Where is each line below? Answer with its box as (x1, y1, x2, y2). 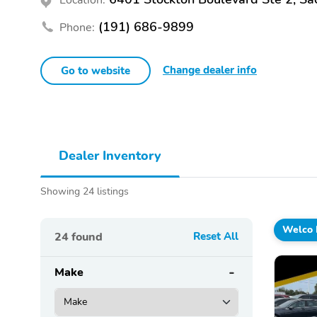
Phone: (59, 19, 95, 35)
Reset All (193, 229, 238, 243)
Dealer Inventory (59, 146, 161, 164)
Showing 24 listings (40, 183, 129, 198)
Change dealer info (163, 62, 257, 77)
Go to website (61, 63, 130, 78)
